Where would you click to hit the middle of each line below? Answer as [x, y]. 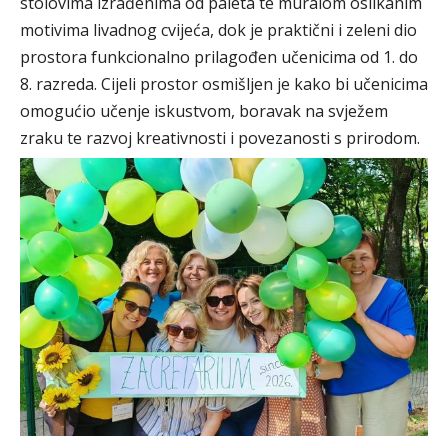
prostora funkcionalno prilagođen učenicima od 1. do [219, 57]
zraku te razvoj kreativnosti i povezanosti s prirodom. [220, 138]
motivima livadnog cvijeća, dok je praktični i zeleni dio [218, 30]
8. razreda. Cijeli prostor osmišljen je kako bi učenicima [224, 84]
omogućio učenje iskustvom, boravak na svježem [204, 111]
